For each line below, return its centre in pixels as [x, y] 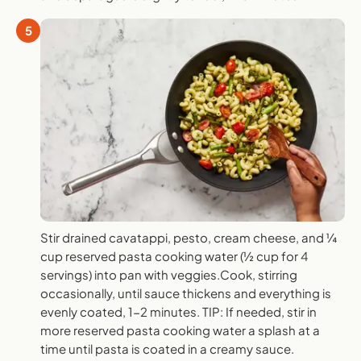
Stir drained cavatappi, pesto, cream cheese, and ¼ [189, 238]
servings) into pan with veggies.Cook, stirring [169, 275]
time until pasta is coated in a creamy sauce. [167, 349]
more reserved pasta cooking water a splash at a [180, 330]
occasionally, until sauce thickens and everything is [186, 293]
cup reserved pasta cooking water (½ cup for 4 [174, 256]
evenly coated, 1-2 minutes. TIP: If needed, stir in [178, 312]
